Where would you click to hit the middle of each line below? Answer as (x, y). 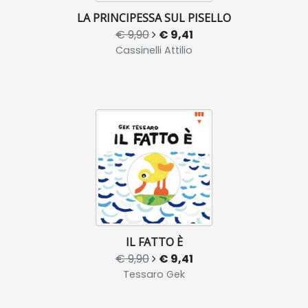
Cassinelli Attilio (154, 50)
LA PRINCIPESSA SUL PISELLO (154, 18)
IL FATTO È (154, 242)
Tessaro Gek (154, 274)
